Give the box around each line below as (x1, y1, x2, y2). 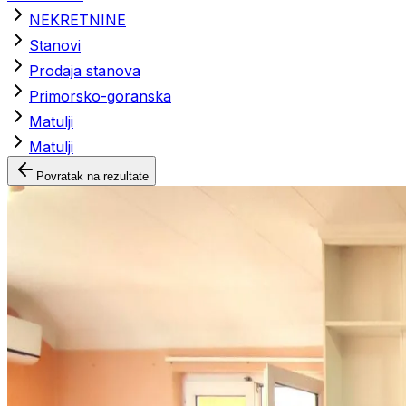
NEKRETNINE (29, 11, 126, 29)
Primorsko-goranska (29, 87, 171, 105)
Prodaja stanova (29, 62, 140, 80)
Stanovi (29, 36, 81, 54)
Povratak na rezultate (36, 169, 149, 183)
